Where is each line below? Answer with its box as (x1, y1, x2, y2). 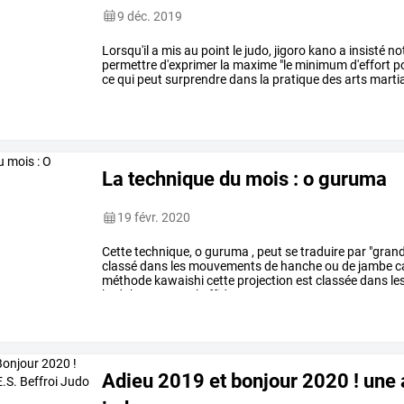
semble (142, 86, 185, 101)
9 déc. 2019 (117, 8, 183, 23)
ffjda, (206, 288, 238, 303)
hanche (278, 259, 323, 274)
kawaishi (151, 273, 205, 289)
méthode (102, 273, 152, 289)
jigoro (271, 42, 307, 58)
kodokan (102, 288, 151, 303)
